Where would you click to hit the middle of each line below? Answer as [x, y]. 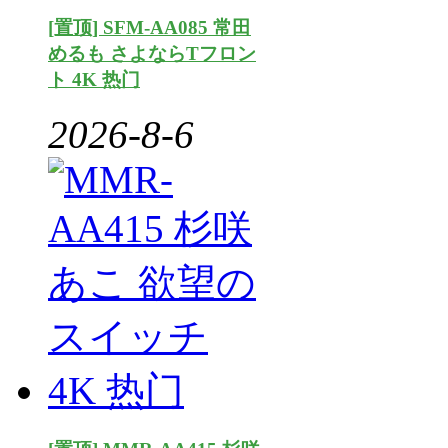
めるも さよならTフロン [152, 54]
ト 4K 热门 [94, 80]
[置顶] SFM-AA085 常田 [149, 28]
